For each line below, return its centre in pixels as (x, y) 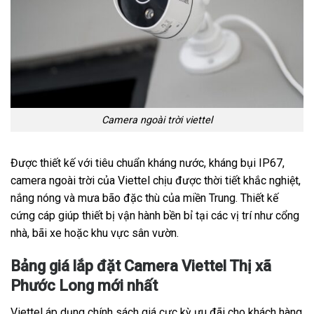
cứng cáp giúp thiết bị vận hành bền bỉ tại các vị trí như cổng (155, 216)
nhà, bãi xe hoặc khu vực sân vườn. (95, 233)
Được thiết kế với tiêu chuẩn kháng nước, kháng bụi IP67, (148, 163)
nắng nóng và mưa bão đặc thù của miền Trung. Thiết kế (144, 198)
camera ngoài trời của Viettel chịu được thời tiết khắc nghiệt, (156, 181)
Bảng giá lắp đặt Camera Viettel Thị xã (141, 266)
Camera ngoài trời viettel (157, 120)
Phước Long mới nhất (84, 286)
